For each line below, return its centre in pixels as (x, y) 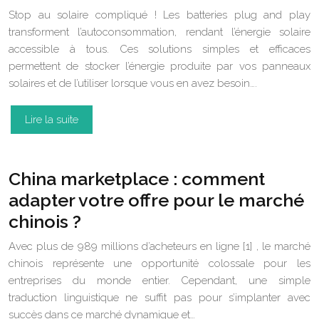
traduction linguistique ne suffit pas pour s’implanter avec (159, 298)
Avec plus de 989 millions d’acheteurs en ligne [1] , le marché (159, 246)
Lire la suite (52, 120)
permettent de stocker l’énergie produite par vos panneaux (159, 66)
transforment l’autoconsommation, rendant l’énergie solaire (159, 32)
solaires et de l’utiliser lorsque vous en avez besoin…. (133, 83)
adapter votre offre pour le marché (156, 200)
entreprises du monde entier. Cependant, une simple (159, 281)
